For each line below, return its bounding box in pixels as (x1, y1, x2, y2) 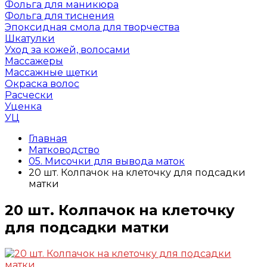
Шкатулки (5, 33, 55, 44)
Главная (29, 133, 67, 144)
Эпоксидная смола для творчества (5, 21, 179, 33)
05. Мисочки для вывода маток (29, 156, 185, 167)
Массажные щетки (5, 67, 98, 78)
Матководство (29, 144, 100, 156)
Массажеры (5, 55, 63, 67)
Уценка (5, 101, 42, 112)
